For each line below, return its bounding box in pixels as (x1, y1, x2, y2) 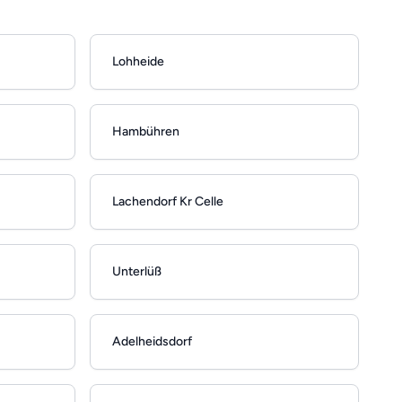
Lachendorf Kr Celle (112, 194, 223, 210)
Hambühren (112, 124, 179, 140)
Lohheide (112, 54, 164, 70)
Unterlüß (112, 264, 162, 280)
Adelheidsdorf (112, 334, 192, 350)
